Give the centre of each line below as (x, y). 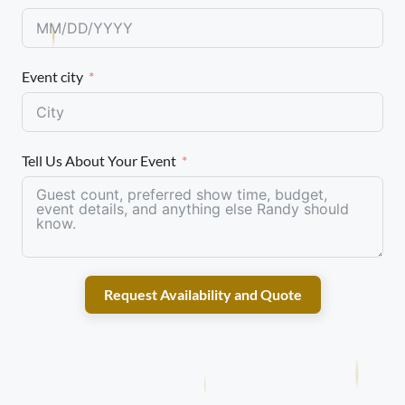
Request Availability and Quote (202, 294)
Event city (52, 76)
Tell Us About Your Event (99, 160)
